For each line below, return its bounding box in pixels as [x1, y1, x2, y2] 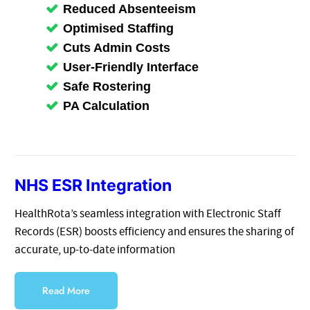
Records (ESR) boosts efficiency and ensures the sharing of [15, 224, 295, 239]
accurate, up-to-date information [15, 241, 176, 257]
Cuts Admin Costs [63, 40, 171, 55]
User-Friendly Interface [63, 60, 199, 74]
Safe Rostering [63, 79, 152, 93]
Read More [42, 283, 91, 298]
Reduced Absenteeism [63, 1, 197, 16]
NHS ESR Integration [15, 175, 172, 195]
